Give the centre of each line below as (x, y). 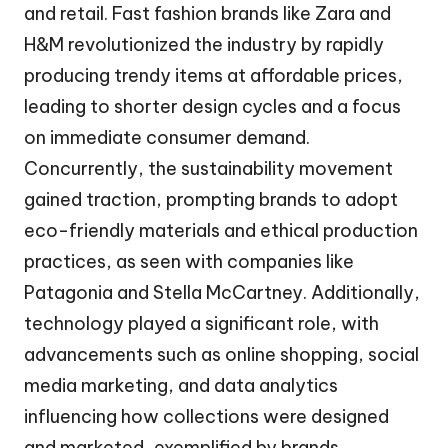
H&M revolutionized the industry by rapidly (204, 45)
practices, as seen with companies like (189, 262)
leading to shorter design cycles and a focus (212, 107)
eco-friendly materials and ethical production (221, 231)
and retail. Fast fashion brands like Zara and (207, 14)
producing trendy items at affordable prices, (213, 76)
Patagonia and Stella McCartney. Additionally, (222, 293)
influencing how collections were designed (206, 417)
